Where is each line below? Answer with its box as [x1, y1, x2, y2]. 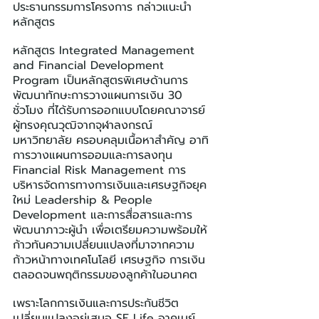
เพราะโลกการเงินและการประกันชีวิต [13, 294, 179, 312]
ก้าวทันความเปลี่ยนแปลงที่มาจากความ [13, 236, 194, 253]
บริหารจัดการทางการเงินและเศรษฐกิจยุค [13, 176, 206, 194]
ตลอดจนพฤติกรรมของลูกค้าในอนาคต [13, 266, 197, 283]
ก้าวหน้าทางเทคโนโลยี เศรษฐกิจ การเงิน [13, 251, 209, 268]
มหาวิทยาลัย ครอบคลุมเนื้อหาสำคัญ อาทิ [13, 131, 213, 149]
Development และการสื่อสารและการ [13, 206, 192, 224]
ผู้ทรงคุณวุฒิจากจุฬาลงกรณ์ [13, 116, 152, 134]
